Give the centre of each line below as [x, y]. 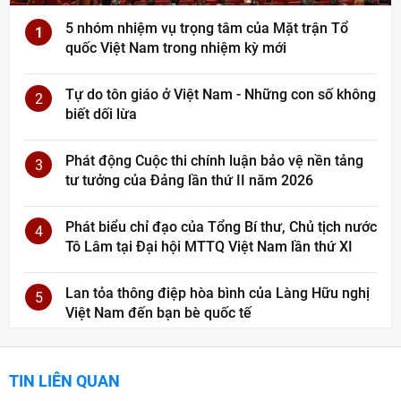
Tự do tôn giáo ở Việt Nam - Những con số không [221, 94]
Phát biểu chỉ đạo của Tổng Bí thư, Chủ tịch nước [221, 226]
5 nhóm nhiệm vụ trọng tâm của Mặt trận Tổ [207, 28]
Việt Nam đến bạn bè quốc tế [158, 312]
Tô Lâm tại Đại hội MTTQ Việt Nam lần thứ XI [209, 246]
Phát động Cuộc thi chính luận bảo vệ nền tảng [214, 160]
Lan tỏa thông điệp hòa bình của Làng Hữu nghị [218, 293]
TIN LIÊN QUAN [64, 380]
